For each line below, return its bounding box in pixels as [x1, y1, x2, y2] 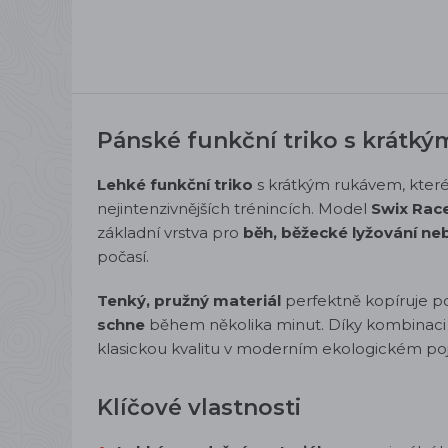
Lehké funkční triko [97, 175, 253, 194]
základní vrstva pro [97, 223, 243, 242]
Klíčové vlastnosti [97, 394, 301, 421]
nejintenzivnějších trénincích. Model [97, 199, 371, 218]
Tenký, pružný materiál [97, 291, 281, 310]
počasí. [97, 247, 149, 266]
